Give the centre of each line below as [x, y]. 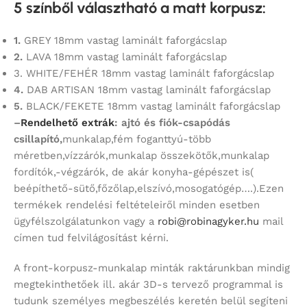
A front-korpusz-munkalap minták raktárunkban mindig [152, 268]
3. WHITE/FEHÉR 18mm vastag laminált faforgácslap [144, 74]
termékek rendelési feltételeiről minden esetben [137, 205]
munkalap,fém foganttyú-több [137, 139]
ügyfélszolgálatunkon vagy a [86, 222]
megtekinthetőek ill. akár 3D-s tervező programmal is [148, 285]
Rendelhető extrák [67, 123]
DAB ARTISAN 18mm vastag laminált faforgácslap [147, 90]
